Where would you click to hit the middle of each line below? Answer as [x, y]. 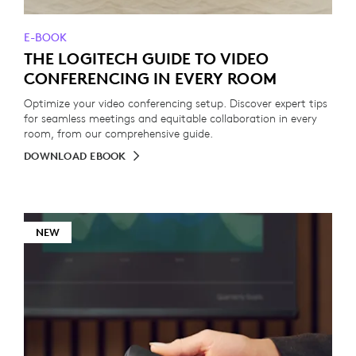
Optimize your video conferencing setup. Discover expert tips [176, 103]
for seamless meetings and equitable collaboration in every [170, 118]
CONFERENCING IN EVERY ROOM [150, 78]
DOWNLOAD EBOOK [75, 156]
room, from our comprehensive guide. [118, 133]
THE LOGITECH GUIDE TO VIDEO [146, 58]
